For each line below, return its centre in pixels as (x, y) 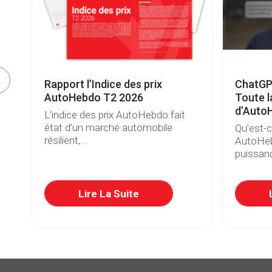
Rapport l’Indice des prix (103, 84)
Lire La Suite (109, 193)
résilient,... (66, 141)
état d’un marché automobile (108, 128)
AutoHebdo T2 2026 (94, 97)
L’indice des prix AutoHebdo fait (115, 115)
